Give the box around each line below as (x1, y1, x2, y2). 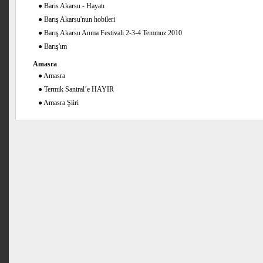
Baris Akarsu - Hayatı (43, 2, 104, 10)
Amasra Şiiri (43, 99, 79, 107)
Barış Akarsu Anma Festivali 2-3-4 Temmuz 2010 (43, 29, 182, 37)
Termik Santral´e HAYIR (43, 85, 114, 93)
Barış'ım (43, 42, 67, 50)
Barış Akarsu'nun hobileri (43, 15, 115, 23)
